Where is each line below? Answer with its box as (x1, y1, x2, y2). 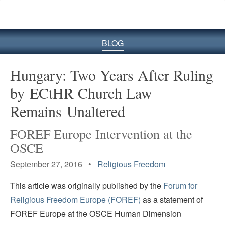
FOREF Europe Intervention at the (10, 125, 192, 142)
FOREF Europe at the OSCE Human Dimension (10, 208, 181, 220)
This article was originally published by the (10, 180, 163, 192)
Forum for (163, 180, 197, 192)
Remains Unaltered (10, 100, 125, 121)
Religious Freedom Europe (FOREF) (10, 194, 141, 206)
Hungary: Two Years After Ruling (10, 64, 213, 85)
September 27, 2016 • (10, 158, 97, 170)
